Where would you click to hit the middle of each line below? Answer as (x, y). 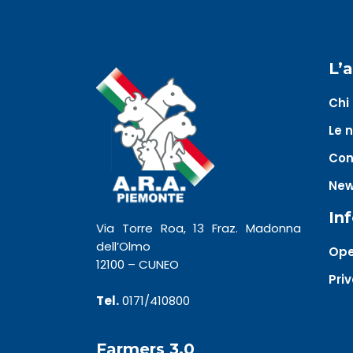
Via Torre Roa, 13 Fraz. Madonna (199, 229)
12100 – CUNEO (137, 265)
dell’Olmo (123, 247)
